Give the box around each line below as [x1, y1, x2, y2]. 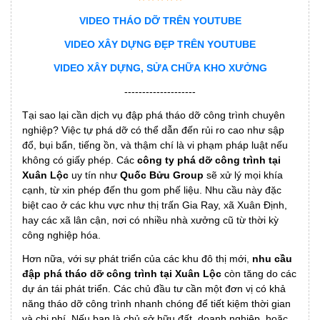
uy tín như [69, 169, 120, 181]
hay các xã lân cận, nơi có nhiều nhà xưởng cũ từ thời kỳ [22, 214, 279, 226]
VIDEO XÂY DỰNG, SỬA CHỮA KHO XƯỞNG [53, 62, 267, 74]
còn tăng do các [221, 268, 296, 280]
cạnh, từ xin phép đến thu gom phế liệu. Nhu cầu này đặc [22, 184, 281, 196]
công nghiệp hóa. [22, 229, 101, 241]
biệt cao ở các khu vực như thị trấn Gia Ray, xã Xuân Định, [22, 199, 287, 211]
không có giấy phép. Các [22, 154, 137, 166]
